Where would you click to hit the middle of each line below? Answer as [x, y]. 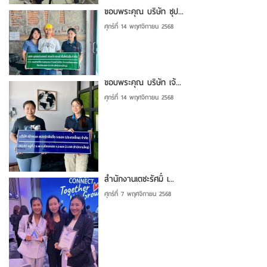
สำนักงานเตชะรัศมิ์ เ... [139, 179]
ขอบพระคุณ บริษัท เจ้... [143, 82]
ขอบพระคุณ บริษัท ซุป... [144, 11]
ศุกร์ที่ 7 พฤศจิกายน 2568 [138, 193]
